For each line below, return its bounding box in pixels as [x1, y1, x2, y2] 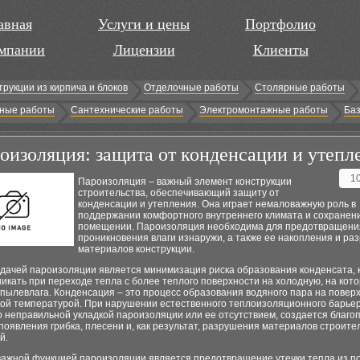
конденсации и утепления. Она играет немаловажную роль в [78, 198, 356, 210]
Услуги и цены [98, 16, 190, 32]
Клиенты [252, 42, 309, 58]
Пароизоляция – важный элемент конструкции [78, 176, 292, 187]
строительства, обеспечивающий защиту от [78, 187, 280, 198]
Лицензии [112, 42, 175, 58]
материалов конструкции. [78, 243, 194, 255]
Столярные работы [255, 82, 345, 93]
